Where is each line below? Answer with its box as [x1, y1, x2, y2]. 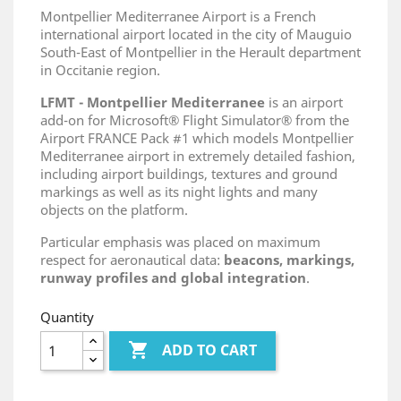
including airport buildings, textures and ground [40, 165, 337, 183]
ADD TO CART [162, 340, 258, 361]
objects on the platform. [40, 200, 188, 218]
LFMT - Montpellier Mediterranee [40, 93, 265, 111]
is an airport [265, 93, 343, 111]
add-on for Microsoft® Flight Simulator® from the [40, 111, 349, 129]
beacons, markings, [224, 251, 354, 269]
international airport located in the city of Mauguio [40, 25, 352, 43]
